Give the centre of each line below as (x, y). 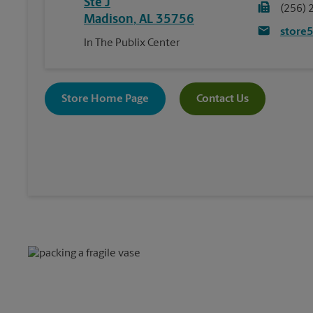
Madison (109, 20)
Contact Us (223, 99)
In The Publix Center (132, 44)
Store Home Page (105, 99)
